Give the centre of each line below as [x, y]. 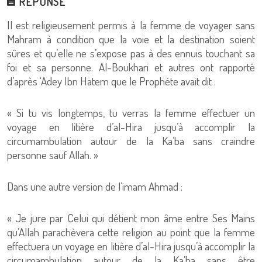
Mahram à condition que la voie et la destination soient [131, 39]
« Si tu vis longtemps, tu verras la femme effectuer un [131, 113]
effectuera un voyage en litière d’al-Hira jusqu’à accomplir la [131, 246]
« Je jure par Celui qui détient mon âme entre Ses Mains [131, 218]
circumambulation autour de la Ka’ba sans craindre [131, 141]
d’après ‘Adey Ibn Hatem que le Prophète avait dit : [111, 81]
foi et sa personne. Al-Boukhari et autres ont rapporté [131, 67]
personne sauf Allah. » [53, 155]
